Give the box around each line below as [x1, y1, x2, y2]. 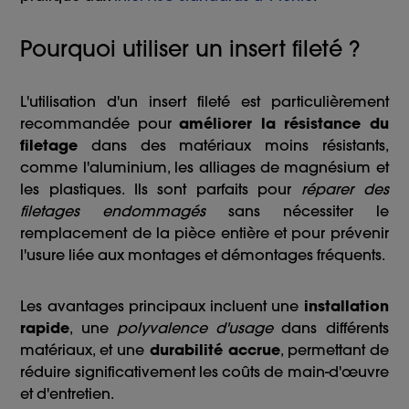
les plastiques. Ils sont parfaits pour [20, 180, 302, 199]
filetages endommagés [20, 202, 206, 221]
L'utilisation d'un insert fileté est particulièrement [20, 92, 389, 111]
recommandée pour [20, 114, 180, 133]
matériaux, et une [20, 341, 150, 360]
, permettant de [279, 341, 389, 360]
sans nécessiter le [205, 202, 389, 221]
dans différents [273, 319, 389, 338]
